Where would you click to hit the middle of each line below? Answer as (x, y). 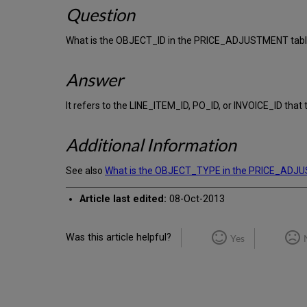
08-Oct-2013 (196, 199)
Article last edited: (123, 199)
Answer (95, 80)
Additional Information (151, 145)
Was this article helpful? (119, 238)
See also (85, 171)
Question (100, 15)
